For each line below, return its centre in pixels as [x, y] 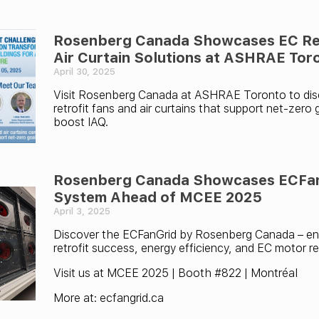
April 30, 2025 [84, 71]
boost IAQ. [81, 122]
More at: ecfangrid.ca [109, 298]
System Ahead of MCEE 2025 [158, 197]
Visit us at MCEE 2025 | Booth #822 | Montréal [176, 273]
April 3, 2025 [82, 211]
